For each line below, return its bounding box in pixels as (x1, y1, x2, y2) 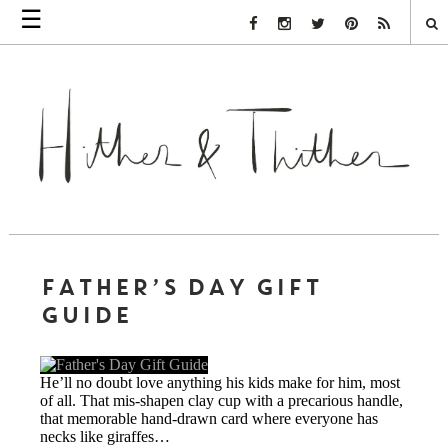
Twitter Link (325, 16, 401, 32)
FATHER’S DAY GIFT (40, 277, 322, 300)
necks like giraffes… (40, 427, 171, 445)
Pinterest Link (358, 16, 444, 32)
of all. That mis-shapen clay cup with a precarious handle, (40, 391, 404, 409)
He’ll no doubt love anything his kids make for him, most (40, 373, 401, 391)
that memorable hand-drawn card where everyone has (40, 409, 379, 427)
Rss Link (390, 16, 445, 32)
